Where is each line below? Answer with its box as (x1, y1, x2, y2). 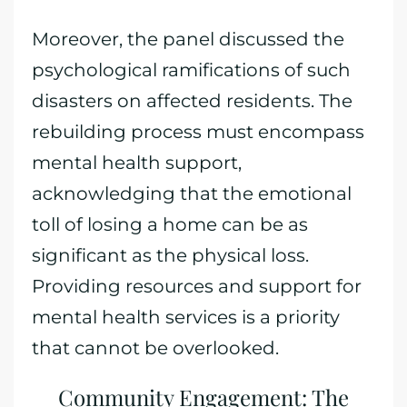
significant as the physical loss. (32, 244, 309, 266)
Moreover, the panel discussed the (32, 28, 344, 50)
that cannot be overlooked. (32, 337, 279, 359)
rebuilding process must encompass (32, 121, 364, 143)
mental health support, (32, 152, 242, 174)
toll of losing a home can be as (32, 213, 308, 235)
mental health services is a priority (32, 306, 340, 328)
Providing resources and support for (32, 275, 362, 297)
